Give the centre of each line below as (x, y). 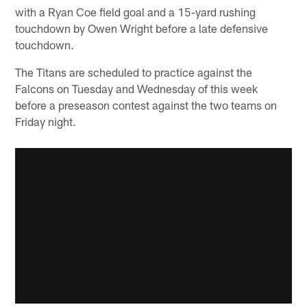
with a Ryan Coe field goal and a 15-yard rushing (136, 12)
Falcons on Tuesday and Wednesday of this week (137, 89)
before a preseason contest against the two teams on (146, 105)
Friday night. (46, 122)
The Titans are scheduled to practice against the (134, 72)
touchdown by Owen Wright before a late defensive (142, 28)
